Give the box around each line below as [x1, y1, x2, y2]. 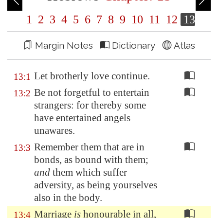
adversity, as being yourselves [34, 179, 157, 191]
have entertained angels [34, 112, 130, 124]
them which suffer [50, 166, 127, 178]
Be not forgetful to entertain [34, 87, 149, 98]
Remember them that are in [34, 141, 145, 153]
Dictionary [109, 40, 163, 51]
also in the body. [34, 192, 102, 203]
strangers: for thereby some [34, 99, 146, 111]
